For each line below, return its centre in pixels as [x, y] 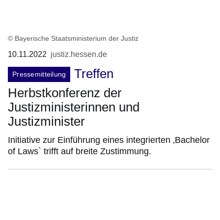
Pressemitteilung [39, 74]
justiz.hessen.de [79, 55]
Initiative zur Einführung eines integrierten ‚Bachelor [109, 140]
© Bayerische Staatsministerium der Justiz [73, 39]
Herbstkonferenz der [65, 93]
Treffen [94, 74]
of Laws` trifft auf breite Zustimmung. [80, 151]
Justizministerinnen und [74, 107]
